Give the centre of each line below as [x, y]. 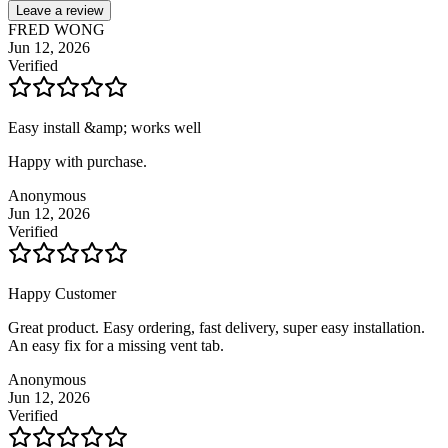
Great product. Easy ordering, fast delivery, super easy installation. [216, 327]
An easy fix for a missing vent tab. [116, 345]
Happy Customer [62, 293]
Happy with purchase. [77, 161]
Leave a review [59, 10]
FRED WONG [56, 29]
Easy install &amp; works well [104, 127]
